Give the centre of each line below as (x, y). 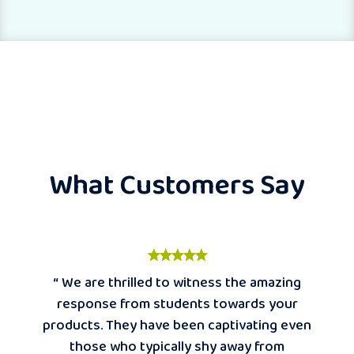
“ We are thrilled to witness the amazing (177, 282)
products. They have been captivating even (177, 325)
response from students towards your (177, 304)
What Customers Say (177, 185)
